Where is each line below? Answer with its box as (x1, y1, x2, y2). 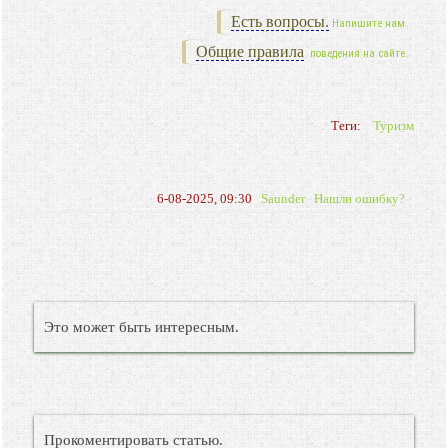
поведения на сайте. (306, 47, 408, 60)
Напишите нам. (331, 17, 408, 30)
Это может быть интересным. (44, 319, 240, 335)
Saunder (260, 191, 305, 206)
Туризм (372, 118, 414, 133)
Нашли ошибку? (313, 191, 405, 206)
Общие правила (195, 43, 304, 60)
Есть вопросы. (230, 13, 329, 30)
